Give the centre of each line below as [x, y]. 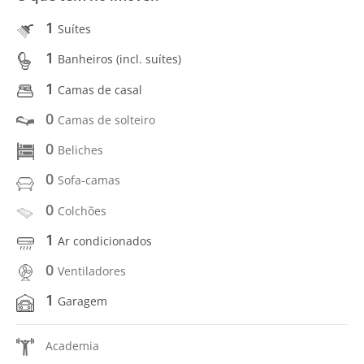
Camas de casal [100, 89]
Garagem [82, 301]
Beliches [80, 150]
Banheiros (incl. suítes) [119, 59]
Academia [72, 345]
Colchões [82, 210]
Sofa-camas [89, 180]
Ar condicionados [105, 240]
